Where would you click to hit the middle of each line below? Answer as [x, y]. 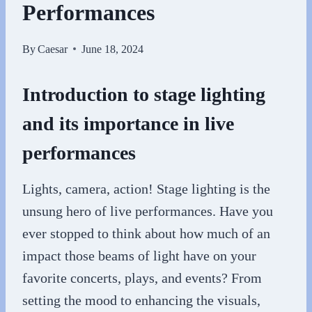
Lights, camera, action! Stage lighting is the [146, 188]
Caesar [53, 49]
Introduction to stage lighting [144, 94]
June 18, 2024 [113, 49]
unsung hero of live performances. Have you [148, 211]
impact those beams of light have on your [139, 255]
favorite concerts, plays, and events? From [142, 278]
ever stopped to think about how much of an [146, 233]
